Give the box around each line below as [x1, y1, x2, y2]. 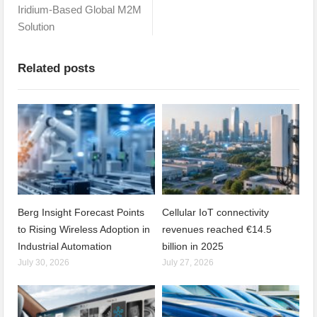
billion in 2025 [162, 240, 224, 252]
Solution [18, 21, 55, 33]
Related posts [18, 62, 96, 75]
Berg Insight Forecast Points [18, 206, 145, 218]
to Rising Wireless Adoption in [18, 223, 151, 235]
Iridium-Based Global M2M [18, 4, 142, 16]
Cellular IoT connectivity [162, 206, 269, 218]
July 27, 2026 [162, 257, 214, 267]
